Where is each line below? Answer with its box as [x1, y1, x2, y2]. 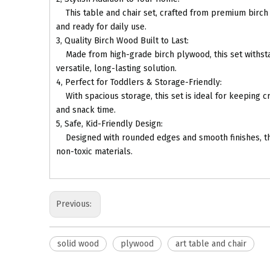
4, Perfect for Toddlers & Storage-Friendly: [56, 77, 224, 87]
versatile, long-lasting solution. [56, 63, 177, 74]
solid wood [57, 239, 99, 249]
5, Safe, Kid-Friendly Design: [56, 119, 165, 129]
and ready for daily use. [56, 22, 146, 32]
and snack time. [56, 105, 116, 115]
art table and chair [175, 239, 246, 249]
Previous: [56, 199, 94, 209]
